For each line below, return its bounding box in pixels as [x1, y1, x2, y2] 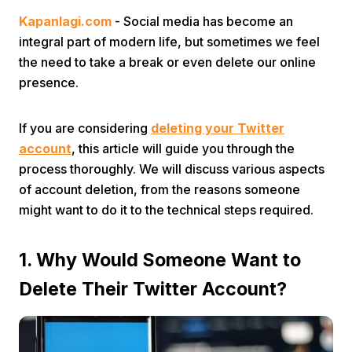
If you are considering [19, 120, 151, 136]
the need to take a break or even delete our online [19, 54, 316, 70]
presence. [19, 75, 79, 90]
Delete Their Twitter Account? [19, 277, 287, 300]
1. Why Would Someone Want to [19, 248, 301, 271]
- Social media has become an [112, 13, 293, 29]
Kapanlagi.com [19, 13, 112, 29]
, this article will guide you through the [71, 141, 295, 156]
